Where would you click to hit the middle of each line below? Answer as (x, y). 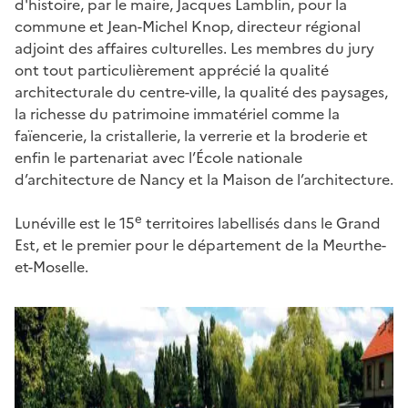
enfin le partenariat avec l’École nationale (158, 157)
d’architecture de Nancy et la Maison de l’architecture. (204, 179)
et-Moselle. (51, 266)
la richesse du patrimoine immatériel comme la (177, 113)
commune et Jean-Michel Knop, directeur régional (188, 26)
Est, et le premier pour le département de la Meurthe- (200, 245)
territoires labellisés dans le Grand (261, 223)
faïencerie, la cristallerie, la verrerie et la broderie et (191, 135)
